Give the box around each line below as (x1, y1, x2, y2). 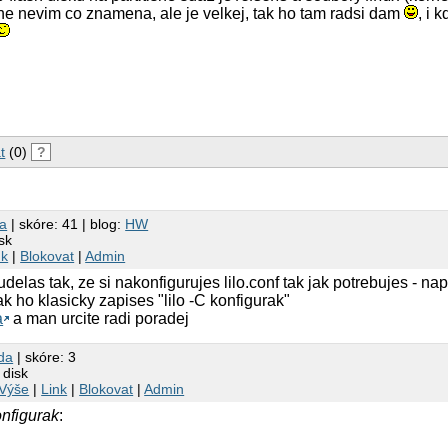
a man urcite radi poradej (9, 309, 190, 327)
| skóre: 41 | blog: (7, 215, 126, 232)
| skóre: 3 (13, 348, 77, 365)
